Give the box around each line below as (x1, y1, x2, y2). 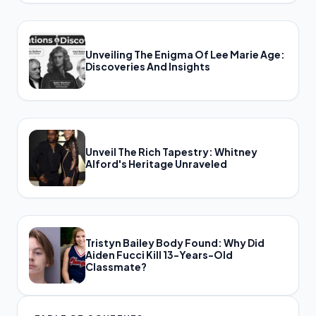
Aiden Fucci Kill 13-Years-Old (85, 248, 233, 262)
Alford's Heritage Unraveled (85, 157, 227, 170)
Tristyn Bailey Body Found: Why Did (85, 236, 265, 250)
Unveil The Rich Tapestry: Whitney (85, 145, 257, 158)
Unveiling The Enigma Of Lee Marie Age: (85, 47, 285, 61)
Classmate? (85, 260, 147, 274)
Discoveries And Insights (85, 59, 210, 73)
